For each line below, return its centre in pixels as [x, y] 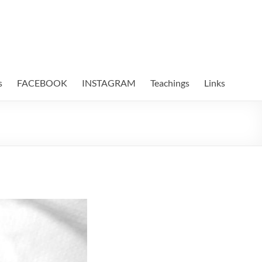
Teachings [170, 83]
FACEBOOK [42, 83]
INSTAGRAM [109, 83]
